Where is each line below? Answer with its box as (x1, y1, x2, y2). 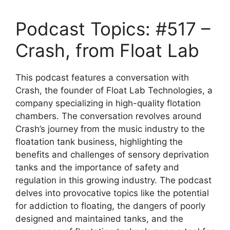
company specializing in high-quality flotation (15, 98, 201, 108)
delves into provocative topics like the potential (15, 188, 209, 198)
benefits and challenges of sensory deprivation (15, 149, 209, 160)
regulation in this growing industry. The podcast (15, 175, 212, 185)
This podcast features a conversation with (15, 72, 189, 83)
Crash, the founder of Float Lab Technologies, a (15, 85, 213, 95)
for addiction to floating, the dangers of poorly (15, 201, 205, 211)
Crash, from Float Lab (15, 40, 199, 61)
